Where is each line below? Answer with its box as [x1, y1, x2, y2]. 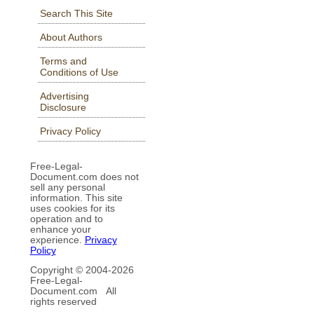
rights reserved [29, 296, 97, 308]
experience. [29, 234, 85, 245]
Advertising [39, 90, 89, 102]
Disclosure [39, 102, 86, 114]
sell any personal [29, 182, 105, 193]
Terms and [39, 55, 87, 67]
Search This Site [39, 8, 113, 20]
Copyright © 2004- [29, 265, 111, 276]
